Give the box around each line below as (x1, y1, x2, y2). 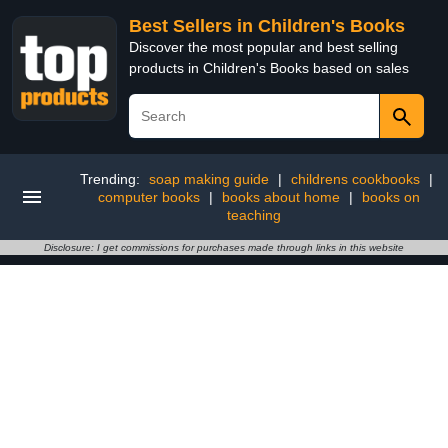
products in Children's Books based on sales (129, 60, 409, 76)
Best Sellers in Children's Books (129, 16, 405, 36)
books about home (221, 189, 340, 205)
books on (361, 189, 420, 205)
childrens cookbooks (290, 171, 420, 187)
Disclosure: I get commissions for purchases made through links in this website (44, 242, 404, 253)
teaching (226, 207, 281, 223)
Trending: (79, 171, 144, 187)
